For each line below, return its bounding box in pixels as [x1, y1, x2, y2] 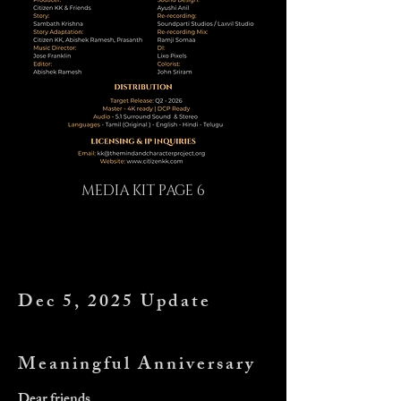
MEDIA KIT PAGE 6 [81, 181, 205, 200]
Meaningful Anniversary [18, 350, 256, 381]
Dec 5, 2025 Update [18, 287, 211, 319]
